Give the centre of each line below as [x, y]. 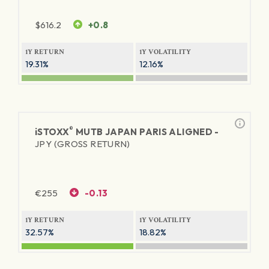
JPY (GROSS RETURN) [83, 144]
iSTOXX [52, 132]
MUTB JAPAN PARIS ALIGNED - [146, 132]
